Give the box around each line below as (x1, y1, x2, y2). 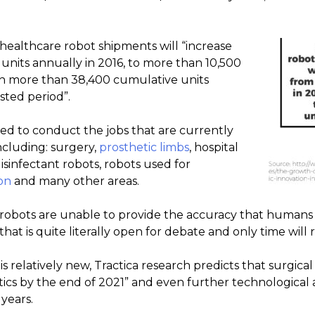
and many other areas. (11, 174, 139, 188)
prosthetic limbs (99, 141, 189, 154)
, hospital (189, 141, 238, 154)
